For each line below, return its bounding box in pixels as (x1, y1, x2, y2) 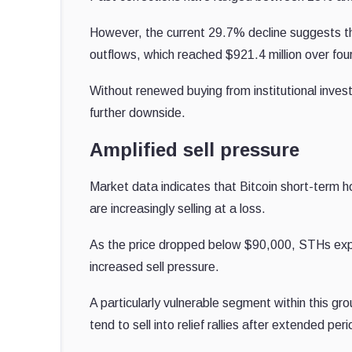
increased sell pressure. (90, 259, 222, 273)
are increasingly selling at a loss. (90, 201, 269, 215)
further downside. (90, 105, 185, 119)
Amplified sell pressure (90, 138, 299, 160)
